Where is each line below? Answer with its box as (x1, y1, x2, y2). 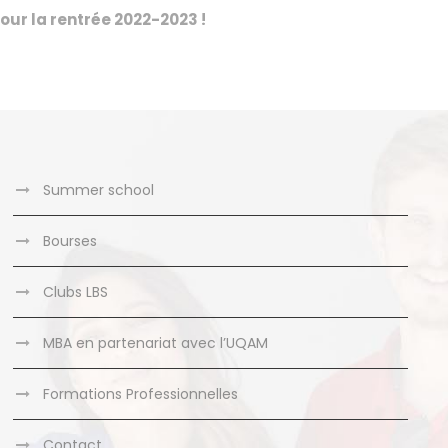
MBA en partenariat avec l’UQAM (43, 333, 269, 354)
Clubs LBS (43, 282, 109, 303)
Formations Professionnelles (43, 384, 239, 405)
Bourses (43, 231, 98, 252)
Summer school (43, 180, 155, 201)
